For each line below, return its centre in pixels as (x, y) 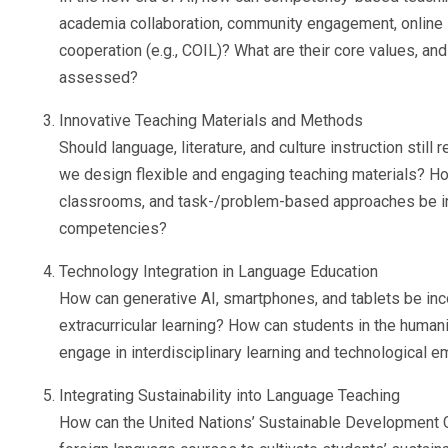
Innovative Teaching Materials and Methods (211, 120)
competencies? (113, 228)
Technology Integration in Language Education (218, 271)
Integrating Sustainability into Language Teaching (229, 395)
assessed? (98, 77)
